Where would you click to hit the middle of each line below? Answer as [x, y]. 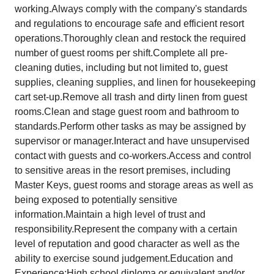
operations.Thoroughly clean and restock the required [130, 38]
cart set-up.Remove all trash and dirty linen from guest [131, 97]
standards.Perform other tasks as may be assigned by [130, 126]
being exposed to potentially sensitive [96, 200]
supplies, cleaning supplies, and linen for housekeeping [135, 82]
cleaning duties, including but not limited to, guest [121, 68]
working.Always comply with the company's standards [131, 9]
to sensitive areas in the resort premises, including [123, 170]
